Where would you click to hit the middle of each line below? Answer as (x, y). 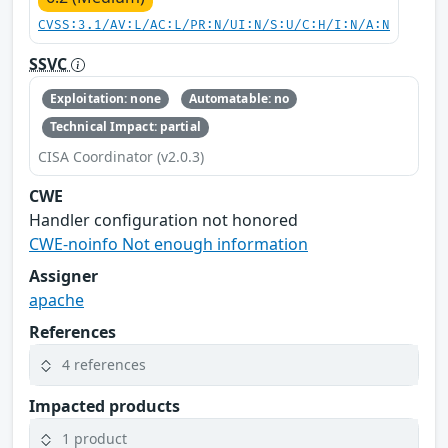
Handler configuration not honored (163, 219)
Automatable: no (239, 99)
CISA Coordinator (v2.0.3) (121, 156)
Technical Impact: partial (125, 127)
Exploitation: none (105, 99)
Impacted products (104, 405)
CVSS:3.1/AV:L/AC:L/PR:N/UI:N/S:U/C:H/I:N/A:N (214, 25)
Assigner (63, 275)
